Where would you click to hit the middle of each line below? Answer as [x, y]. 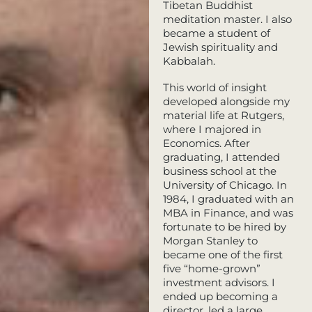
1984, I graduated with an [228, 198]
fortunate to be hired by [224, 226]
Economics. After [206, 143]
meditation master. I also [227, 19]
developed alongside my [226, 101]
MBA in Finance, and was [228, 212]
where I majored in [212, 129]
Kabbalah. [189, 61]
